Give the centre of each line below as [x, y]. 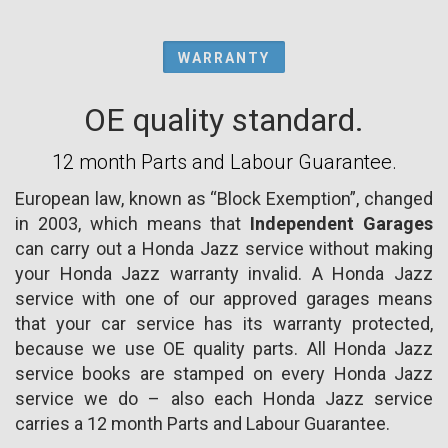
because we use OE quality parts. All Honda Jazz [224, 348]
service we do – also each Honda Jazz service [224, 398]
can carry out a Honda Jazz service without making [224, 248]
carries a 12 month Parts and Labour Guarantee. [202, 423]
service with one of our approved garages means [224, 298]
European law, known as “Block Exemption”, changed [224, 198]
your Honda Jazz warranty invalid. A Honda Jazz [224, 273]
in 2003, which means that [133, 223]
